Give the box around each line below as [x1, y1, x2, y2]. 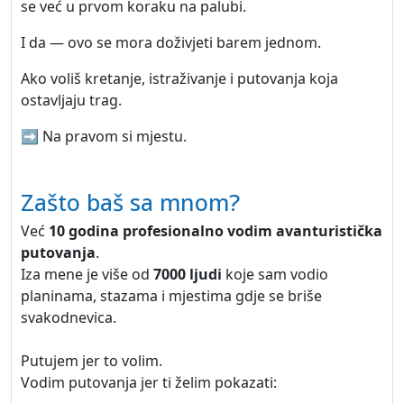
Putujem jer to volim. [21, 351, 162, 371]
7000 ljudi [153, 264, 222, 284]
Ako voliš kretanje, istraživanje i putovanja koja [21, 69, 338, 88]
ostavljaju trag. [21, 90, 122, 110]
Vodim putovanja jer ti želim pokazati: [21, 372, 277, 392]
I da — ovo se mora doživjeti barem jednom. [21, 32, 321, 52]
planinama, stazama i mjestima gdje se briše [21, 286, 322, 306]
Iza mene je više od [21, 264, 153, 284]
